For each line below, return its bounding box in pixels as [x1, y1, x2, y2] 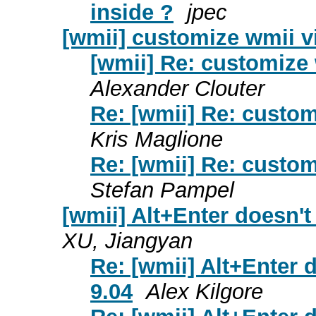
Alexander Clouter [90, 75, 265, 101]
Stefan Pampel [90, 177, 234, 202]
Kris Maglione [90, 126, 223, 152]
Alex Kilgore [146, 279, 263, 304]
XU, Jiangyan [62, 228, 193, 253]
